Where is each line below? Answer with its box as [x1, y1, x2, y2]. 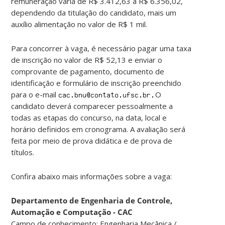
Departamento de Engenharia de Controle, [11, 195, 173, 205]
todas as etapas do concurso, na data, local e [11, 112, 167, 123]
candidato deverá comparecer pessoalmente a [11, 100, 173, 111]
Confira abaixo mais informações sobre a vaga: [11, 171, 172, 181]
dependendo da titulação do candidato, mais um [11, 7, 177, 18]
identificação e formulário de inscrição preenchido [11, 77, 182, 88]
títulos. [11, 147, 35, 157]
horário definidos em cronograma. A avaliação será [11, 124, 186, 134]
